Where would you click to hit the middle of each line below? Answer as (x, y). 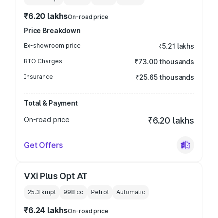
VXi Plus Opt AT (56, 176)
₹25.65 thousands (165, 77)
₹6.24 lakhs (46, 210)
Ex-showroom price (52, 45)
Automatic (131, 192)
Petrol (100, 192)
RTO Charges (43, 61)
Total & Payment (51, 103)
